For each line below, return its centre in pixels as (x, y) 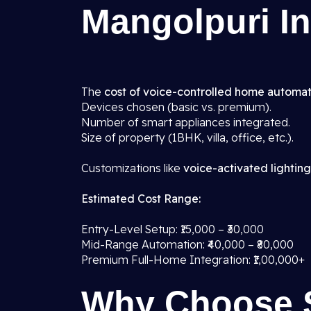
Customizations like (132, 168)
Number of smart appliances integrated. (186, 122)
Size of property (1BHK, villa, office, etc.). (187, 137)
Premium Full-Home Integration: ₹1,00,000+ (193, 260)
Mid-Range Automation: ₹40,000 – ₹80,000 (187, 244)
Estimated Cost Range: (141, 199)
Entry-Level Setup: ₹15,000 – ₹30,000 (173, 229)
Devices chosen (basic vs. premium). (176, 107)
